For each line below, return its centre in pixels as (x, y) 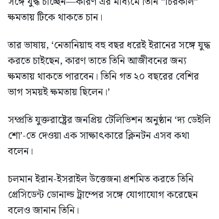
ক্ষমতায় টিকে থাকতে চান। (55, 18)
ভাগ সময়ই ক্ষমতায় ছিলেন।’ (59, 93)
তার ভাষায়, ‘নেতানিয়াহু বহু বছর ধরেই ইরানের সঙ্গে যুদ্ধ (109, 46)
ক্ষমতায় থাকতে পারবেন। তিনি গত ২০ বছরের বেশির (103, 77)
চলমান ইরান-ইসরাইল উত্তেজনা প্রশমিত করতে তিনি (101, 180)
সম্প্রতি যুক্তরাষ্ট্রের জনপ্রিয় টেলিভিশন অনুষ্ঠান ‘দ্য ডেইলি (109, 120)
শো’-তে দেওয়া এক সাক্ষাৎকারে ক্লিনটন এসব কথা (99, 136)
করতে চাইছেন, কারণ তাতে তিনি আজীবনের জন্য (97, 61)
